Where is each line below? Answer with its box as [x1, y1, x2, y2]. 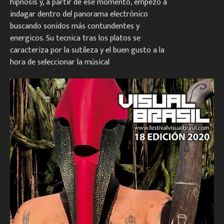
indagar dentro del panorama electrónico [10, 7, 148, 21]
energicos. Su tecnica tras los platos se [10, 31, 140, 45]
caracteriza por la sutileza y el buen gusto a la [10, 43, 164, 57]
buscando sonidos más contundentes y [10, 19, 139, 33]
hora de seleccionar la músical [10, 55, 109, 69]
